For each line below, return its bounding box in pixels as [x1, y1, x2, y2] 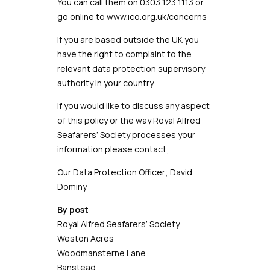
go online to [57, 11, 107, 22]
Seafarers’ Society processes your [57, 129, 195, 140]
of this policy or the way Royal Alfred [57, 115, 201, 126]
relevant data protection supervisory [57, 63, 205, 74]
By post [57, 204, 89, 215]
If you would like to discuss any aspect [57, 100, 210, 111]
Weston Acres [57, 233, 114, 244]
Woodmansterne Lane [57, 247, 146, 259]
